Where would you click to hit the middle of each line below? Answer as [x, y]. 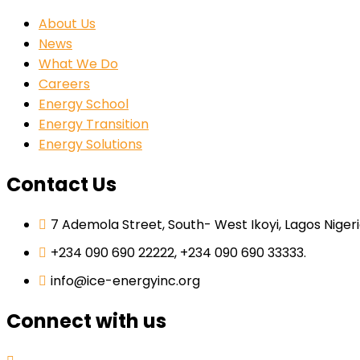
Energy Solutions [90, 145]
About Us [67, 24]
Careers [64, 84]
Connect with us [86, 321]
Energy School [84, 104]
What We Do [78, 64]
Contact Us [61, 185]
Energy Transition [94, 125]
